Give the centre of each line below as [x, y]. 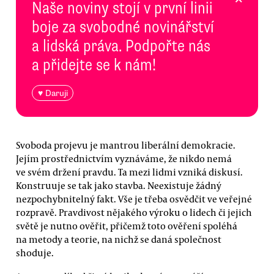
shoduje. [35, 252]
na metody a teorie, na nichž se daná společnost [119, 239]
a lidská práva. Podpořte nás [121, 46]
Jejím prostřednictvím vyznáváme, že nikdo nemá [124, 158]
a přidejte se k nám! [94, 65]
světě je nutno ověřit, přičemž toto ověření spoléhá [127, 225]
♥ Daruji [53, 93]
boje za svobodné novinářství [123, 27]
